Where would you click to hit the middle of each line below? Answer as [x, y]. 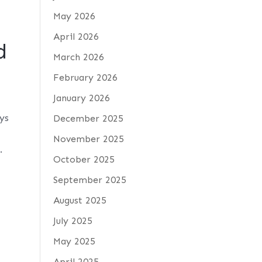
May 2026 [74, 16]
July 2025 [73, 221]
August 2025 [80, 200]
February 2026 [85, 77]
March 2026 [78, 57]
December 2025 [88, 118]
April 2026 [76, 37]
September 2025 [89, 180]
